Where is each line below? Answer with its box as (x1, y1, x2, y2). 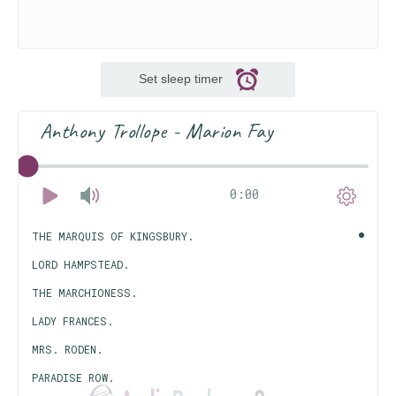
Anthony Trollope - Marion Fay (39, 118, 273, 144)
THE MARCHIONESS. (32, 286, 137, 300)
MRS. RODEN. (32, 342, 103, 356)
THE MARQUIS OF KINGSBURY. (32, 229, 194, 243)
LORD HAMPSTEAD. (32, 257, 129, 271)
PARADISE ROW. (32, 370, 114, 385)
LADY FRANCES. (32, 314, 113, 328)
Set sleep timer (138, 71, 223, 86)
